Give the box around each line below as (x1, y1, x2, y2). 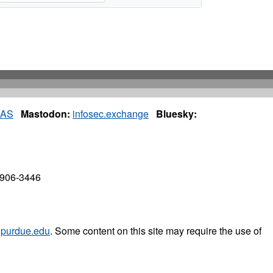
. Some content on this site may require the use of (50, 224, 261, 238)
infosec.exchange (73, 107, 149, 121)
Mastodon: (21, 107, 70, 121)
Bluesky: (156, 107, 197, 121)
